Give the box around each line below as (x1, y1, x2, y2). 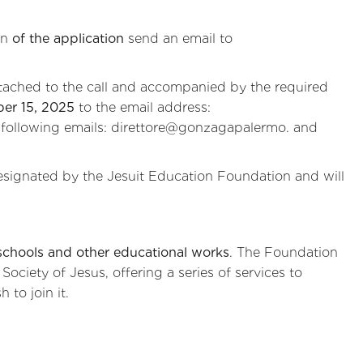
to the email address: (75, 99, 211, 115)
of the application (12, 31, 124, 47)
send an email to (124, 31, 233, 47)
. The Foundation (229, 244, 338, 260)
